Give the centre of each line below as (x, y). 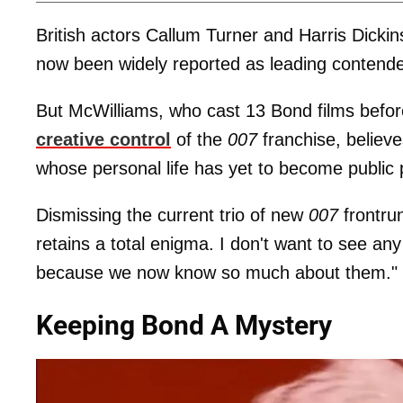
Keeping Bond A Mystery (184, 325)
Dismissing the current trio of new (172, 215)
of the (199, 139)
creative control (103, 139)
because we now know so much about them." (217, 272)
